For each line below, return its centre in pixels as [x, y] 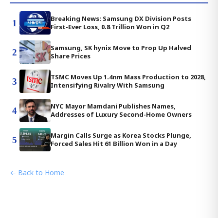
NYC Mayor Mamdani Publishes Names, [113, 106]
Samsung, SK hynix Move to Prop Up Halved [121, 48]
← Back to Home [37, 173]
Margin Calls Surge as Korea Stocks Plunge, [121, 136]
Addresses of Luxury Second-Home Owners [121, 115]
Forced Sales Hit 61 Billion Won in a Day [114, 144]
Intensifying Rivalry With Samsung [108, 85]
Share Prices [71, 56]
